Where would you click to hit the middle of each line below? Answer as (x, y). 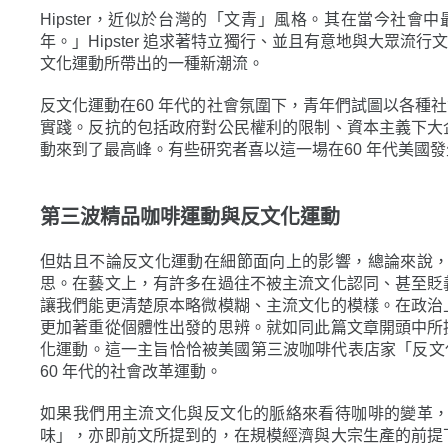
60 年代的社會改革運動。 (131, 371)
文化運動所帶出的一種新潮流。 (152, 63)
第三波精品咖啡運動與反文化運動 (190, 216)
